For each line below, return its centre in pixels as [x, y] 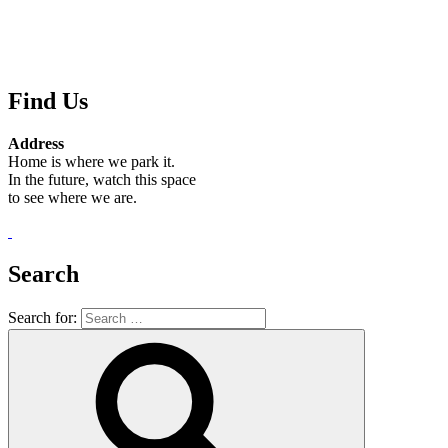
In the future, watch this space [102, 180]
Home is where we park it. [91, 162]
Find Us [48, 101]
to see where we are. [72, 198]
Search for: [42, 318]
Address [36, 144]
